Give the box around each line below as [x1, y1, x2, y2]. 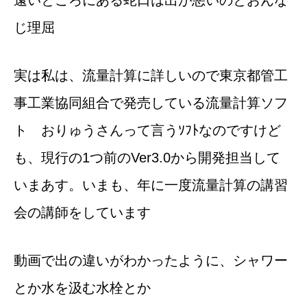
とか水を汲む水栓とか [14, 280, 151, 296]
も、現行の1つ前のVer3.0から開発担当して [14, 150, 280, 165]
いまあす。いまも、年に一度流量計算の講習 [14, 177, 288, 193]
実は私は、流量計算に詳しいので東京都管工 [14, 68, 288, 83]
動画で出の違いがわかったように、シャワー [14, 253, 288, 269]
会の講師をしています [14, 205, 151, 220]
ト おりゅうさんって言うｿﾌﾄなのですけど [14, 123, 281, 138]
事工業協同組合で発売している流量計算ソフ [14, 95, 288, 110]
